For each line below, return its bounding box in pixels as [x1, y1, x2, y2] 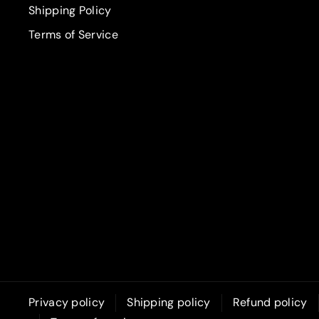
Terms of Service [28, 27, 118, 43]
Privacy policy [28, 295, 105, 310]
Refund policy [232, 295, 308, 310]
